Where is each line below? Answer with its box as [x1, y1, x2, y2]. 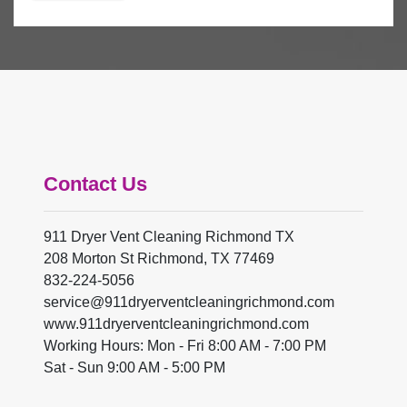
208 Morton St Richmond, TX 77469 [44, 251, 274, 267]
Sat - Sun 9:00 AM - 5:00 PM [44, 360, 225, 376]
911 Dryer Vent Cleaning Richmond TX [44, 229, 294, 245]
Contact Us [44, 173, 147, 196]
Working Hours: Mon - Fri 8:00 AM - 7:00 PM [44, 338, 326, 354]
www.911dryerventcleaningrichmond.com [44, 316, 309, 333]
